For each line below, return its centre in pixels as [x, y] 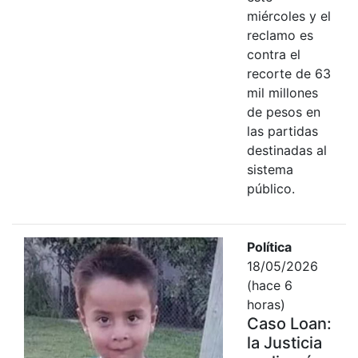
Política [269, 247]
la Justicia [284, 342]
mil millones [282, 92]
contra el [273, 54]
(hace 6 [269, 285]
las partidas [282, 131]
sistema [270, 169]
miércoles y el [288, 16]
